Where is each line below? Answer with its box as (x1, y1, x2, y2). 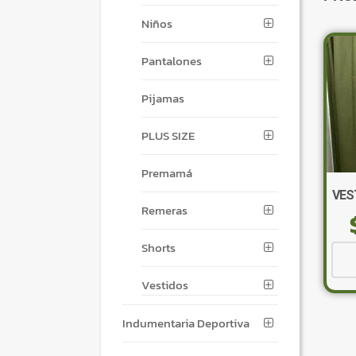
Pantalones (141, 52, 203, 71)
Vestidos (141, 276, 189, 295)
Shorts (141, 238, 176, 257)
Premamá (141, 164, 193, 183)
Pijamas (141, 89, 185, 108)
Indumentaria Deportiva (122, 314, 250, 333)
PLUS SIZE (141, 126, 195, 145)
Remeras (141, 201, 188, 220)
